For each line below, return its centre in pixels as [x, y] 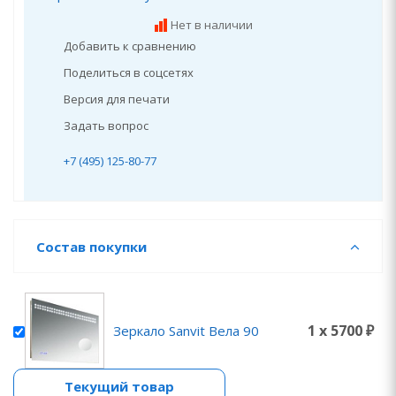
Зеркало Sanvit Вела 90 [186, 330]
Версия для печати [117, 99]
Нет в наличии [211, 25]
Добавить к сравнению [130, 46]
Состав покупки [91, 247]
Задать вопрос [106, 126]
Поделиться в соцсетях [129, 72]
